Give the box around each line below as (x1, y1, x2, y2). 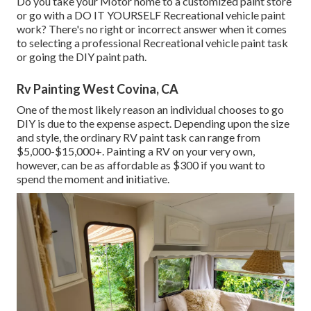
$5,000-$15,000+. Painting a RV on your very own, (17, 144, 255, 158)
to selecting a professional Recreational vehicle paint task (17, 36, 288, 50)
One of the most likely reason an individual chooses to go (17, 103, 284, 117)
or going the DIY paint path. (17, 50, 146, 64)
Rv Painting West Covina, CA (17, 81, 178, 97)
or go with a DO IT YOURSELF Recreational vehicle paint (17, 8, 285, 22)
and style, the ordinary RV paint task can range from (17, 131, 260, 144)
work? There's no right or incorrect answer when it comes (17, 22, 287, 36)
